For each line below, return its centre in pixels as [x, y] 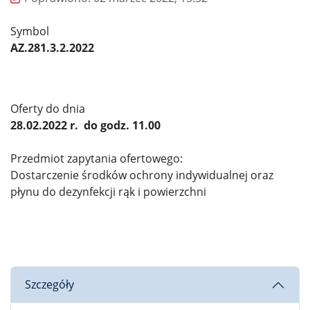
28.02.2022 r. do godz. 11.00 [85, 125]
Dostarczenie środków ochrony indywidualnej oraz [142, 175]
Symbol [30, 31]
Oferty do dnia [48, 108]
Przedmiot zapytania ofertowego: [97, 158]
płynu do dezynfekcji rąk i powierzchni [108, 191]
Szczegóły [49, 285]
